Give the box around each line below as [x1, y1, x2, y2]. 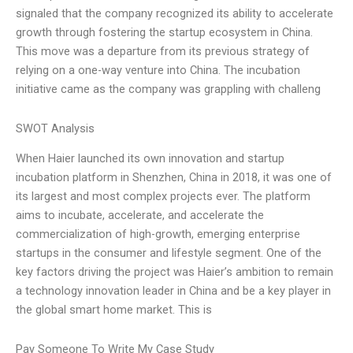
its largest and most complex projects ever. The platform [16, 189, 310, 204]
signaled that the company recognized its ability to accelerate [16, 6, 333, 21]
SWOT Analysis [16, 121, 95, 136]
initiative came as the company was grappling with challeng [16, 82, 321, 97]
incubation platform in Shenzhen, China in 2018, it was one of [16, 170, 332, 185]
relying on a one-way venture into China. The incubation [16, 63, 300, 78]
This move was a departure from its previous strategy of [16, 44, 310, 59]
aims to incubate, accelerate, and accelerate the [16, 208, 264, 223]
